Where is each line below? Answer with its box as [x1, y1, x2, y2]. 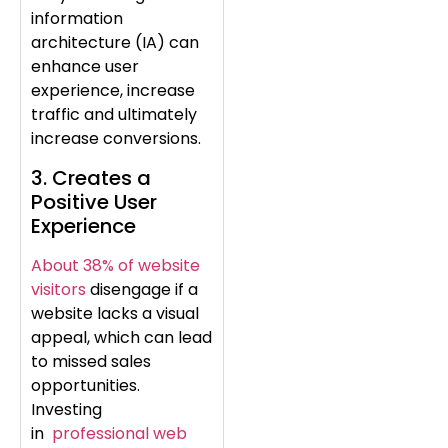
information [31, 7, 123, 31]
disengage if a [86, 277, 198, 301]
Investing [31, 397, 102, 421]
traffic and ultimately [31, 103, 197, 127]
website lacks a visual [31, 301, 199, 325]
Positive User [31, 187, 157, 216]
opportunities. [31, 373, 140, 397]
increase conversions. [31, 127, 201, 151]
